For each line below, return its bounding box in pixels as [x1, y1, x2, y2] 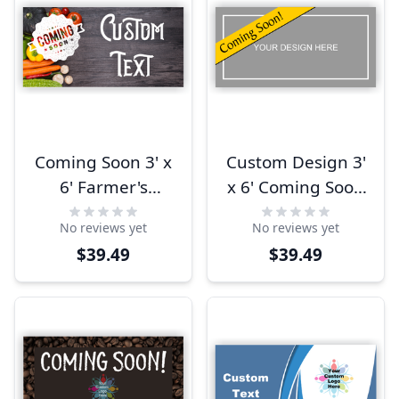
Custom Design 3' [225, 151, 366, 174]
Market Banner [43, 200, 164, 224]
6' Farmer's [59, 175, 148, 199]
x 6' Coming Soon [227, 175, 364, 199]
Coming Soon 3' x [35, 151, 172, 174]
